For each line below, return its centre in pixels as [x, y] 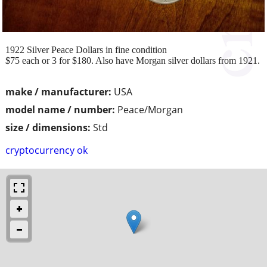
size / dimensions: [48, 127]
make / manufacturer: [58, 91]
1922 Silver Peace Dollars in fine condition [86, 49]
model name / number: [60, 109]
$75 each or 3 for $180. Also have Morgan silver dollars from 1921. [133, 60]
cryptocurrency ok [46, 150]
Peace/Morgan [150, 109]
